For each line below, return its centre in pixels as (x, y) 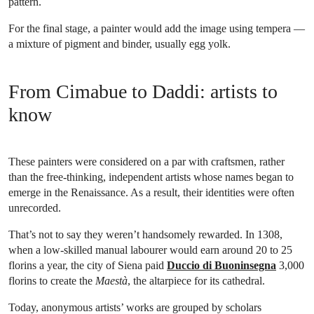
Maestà (111, 280)
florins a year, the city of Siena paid (88, 265)
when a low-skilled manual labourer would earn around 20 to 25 (150, 250)
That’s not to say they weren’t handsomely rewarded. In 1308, (145, 234)
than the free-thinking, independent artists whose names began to (151, 177)
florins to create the (52, 280)
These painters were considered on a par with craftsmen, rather (146, 161)
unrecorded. (35, 207)
